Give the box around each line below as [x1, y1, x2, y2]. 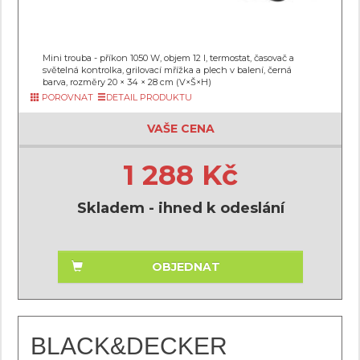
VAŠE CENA [146, 121, 215, 136]
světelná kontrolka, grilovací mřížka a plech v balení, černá [43, 64, 292, 76]
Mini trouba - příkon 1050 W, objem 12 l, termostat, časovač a [43, 52, 294, 63]
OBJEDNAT [151, 260, 220, 274]
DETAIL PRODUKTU [106, 92, 192, 103]
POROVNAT [39, 92, 93, 103]
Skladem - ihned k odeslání [76, 199, 284, 217]
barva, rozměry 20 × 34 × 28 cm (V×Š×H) [43, 76, 211, 88]
